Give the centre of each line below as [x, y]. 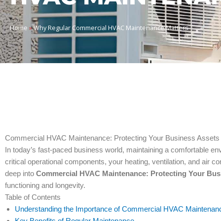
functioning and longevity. [45, 185]
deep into [20, 174]
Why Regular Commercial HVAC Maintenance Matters [111, 28]
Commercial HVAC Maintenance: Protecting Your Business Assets [112, 138]
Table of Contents [33, 197]
